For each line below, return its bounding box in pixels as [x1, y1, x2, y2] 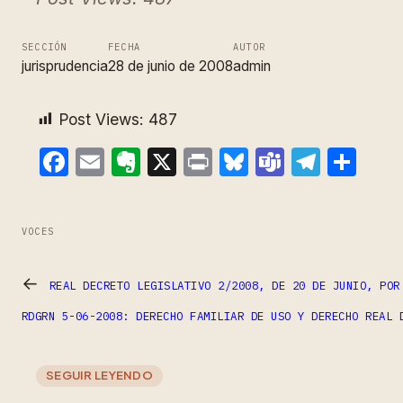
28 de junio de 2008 [108, 57, 233, 75]
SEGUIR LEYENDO [46, 366, 153, 382]
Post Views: [58, 109, 144, 129]
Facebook [68, 143, 202, 179]
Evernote [140, 143, 263, 179]
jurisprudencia [22, 57, 108, 75]
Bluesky [248, 143, 354, 179]
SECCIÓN [22, 40, 67, 53]
